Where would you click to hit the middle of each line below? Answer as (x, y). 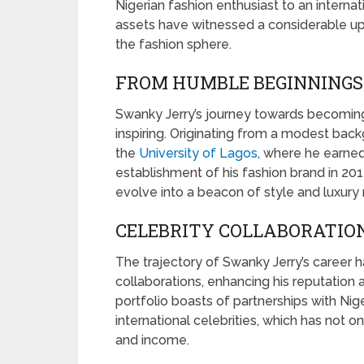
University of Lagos (198, 153)
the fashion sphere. (173, 44)
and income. (152, 340)
